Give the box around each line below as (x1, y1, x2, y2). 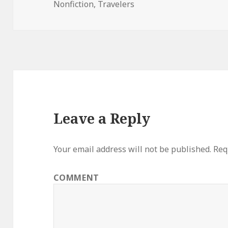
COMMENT (53, 172, 99, 184)
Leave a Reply (53, 109, 151, 128)
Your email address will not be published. (53, 144, 212, 155)
